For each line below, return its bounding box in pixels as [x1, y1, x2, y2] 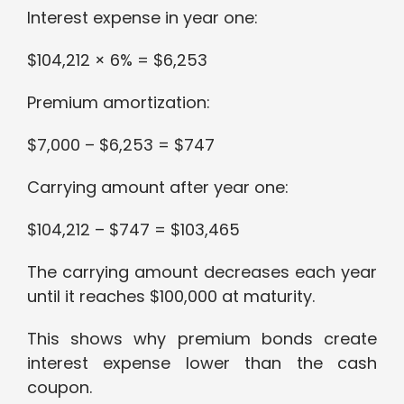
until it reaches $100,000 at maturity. [27, 285, 315, 308]
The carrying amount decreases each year [27, 261, 377, 284]
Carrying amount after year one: [27, 176, 289, 199]
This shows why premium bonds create [27, 327, 377, 351]
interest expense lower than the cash [27, 352, 377, 375]
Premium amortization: [27, 91, 210, 115]
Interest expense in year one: [27, 6, 258, 30]
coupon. [27, 376, 92, 399]
